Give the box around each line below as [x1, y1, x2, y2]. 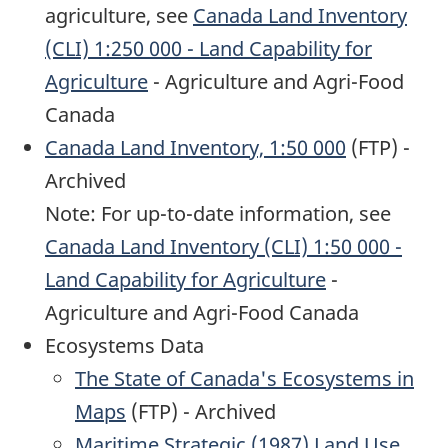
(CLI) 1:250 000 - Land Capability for [45, 35, 372, 63]
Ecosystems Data [45, 332, 204, 360]
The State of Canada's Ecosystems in [75, 365, 414, 393]
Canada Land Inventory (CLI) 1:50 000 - [45, 233, 402, 261]
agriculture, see [45, 2, 193, 30]
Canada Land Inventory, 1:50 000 [45, 134, 346, 162]
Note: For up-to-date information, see [45, 200, 391, 228]
